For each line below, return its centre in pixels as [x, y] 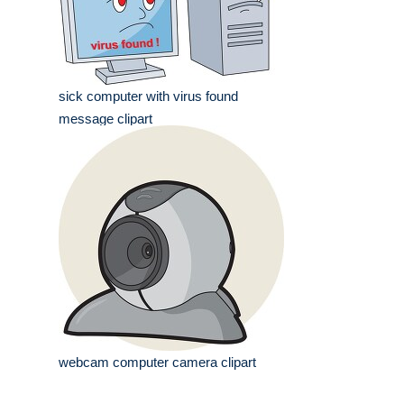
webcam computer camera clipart [157, 363]
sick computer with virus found [148, 96]
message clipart [106, 119]
